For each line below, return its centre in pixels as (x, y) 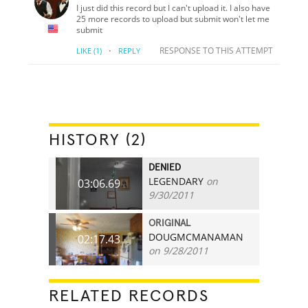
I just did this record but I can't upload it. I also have (174, 8)
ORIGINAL (170, 223)
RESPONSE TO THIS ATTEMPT (216, 50)
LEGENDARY (176, 181)
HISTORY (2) (98, 140)
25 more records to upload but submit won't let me (173, 19)
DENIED (165, 167)
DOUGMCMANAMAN (196, 236)
